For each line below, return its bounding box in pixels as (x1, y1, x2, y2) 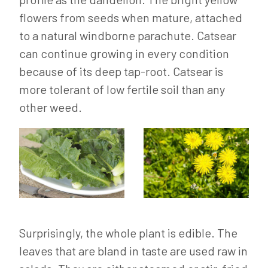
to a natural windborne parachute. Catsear (19, 28, 236, 42)
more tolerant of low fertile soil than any (19, 82, 225, 96)
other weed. (19, 100, 82, 114)
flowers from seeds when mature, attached (19, 10, 242, 25)
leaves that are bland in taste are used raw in (19, 243, 248, 258)
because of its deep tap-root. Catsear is (19, 64, 223, 78)
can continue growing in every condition (19, 46, 229, 60)
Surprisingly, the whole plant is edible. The (19, 226, 237, 240)
